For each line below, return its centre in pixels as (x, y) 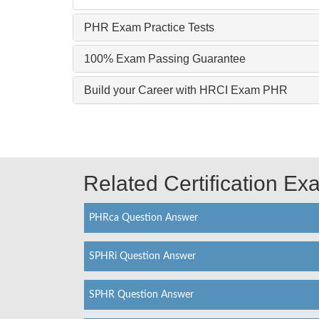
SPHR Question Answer (141, 294)
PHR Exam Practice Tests (149, 27)
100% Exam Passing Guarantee (165, 58)
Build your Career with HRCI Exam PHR (186, 90)
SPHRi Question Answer (142, 256)
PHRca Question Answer (143, 218)
